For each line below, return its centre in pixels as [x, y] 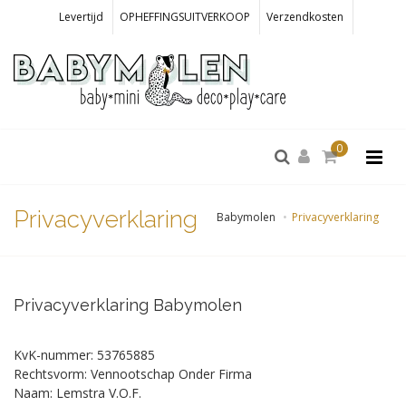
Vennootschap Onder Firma [171, 374]
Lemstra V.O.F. [99, 393]
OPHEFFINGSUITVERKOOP [185, 17]
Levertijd [81, 17]
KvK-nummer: [53, 355]
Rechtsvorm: [50, 374]
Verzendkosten [305, 17]
